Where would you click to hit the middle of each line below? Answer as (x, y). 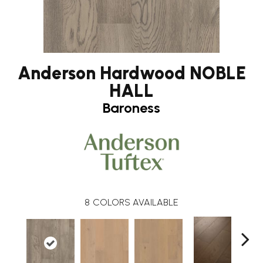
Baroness (131, 107)
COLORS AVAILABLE (136, 202)
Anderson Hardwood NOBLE (131, 73)
